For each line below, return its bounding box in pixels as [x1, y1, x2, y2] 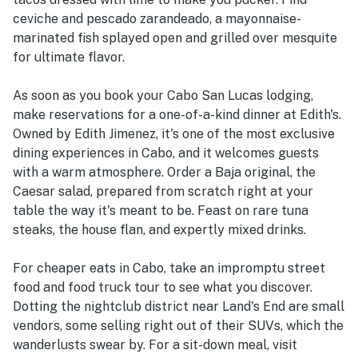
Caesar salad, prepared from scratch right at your [13, 184, 313, 200]
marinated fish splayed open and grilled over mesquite [13, 30, 337, 46]
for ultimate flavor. [13, 50, 125, 66]
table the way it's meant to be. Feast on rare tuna [13, 203, 308, 219]
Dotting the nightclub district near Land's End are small [13, 299, 344, 315]
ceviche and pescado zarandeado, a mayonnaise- [13, 11, 301, 27]
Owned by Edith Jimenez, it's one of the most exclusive [13, 126, 335, 142]
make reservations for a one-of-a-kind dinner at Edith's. [13, 107, 341, 123]
